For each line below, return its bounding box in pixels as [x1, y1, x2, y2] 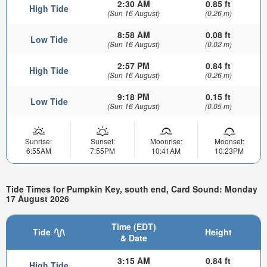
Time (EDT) [111, 220, 156, 232]
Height [204, 225, 232, 238]
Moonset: [214, 135, 244, 146]
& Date [120, 231, 147, 244]
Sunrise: [25, 135, 52, 146]
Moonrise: [150, 135, 182, 146]
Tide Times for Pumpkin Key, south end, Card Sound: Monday [6, 183, 257, 195]
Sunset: [90, 135, 115, 146]
